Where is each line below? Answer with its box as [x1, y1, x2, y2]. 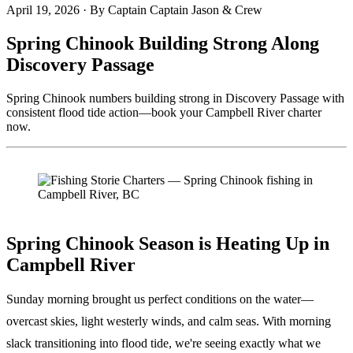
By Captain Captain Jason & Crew [90, 3, 262, 17]
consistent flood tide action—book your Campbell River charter [6, 105, 321, 119]
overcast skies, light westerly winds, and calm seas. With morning [6, 314, 331, 328]
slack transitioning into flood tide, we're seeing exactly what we [6, 336, 321, 350]
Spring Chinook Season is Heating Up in [6, 232, 329, 254]
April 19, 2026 [6, 3, 80, 17]
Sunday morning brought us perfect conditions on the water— [6, 292, 314, 306]
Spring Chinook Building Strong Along [6, 32, 319, 54]
